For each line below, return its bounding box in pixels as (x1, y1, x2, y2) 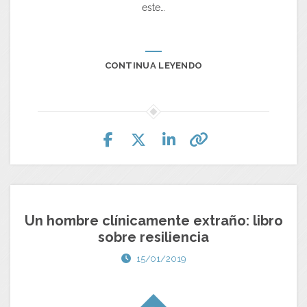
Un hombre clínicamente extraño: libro (24, 212, 283, 230)
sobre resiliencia (98, 229, 209, 246)
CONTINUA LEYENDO (104, 60, 203, 71)
